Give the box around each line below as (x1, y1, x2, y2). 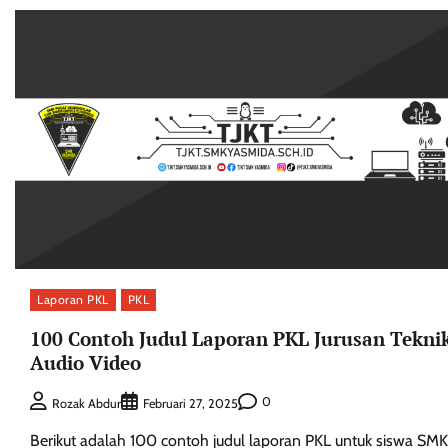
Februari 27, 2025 (143, 395, 238, 411)
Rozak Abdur (52, 395, 121, 411)
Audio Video (30, 349, 141, 375)
